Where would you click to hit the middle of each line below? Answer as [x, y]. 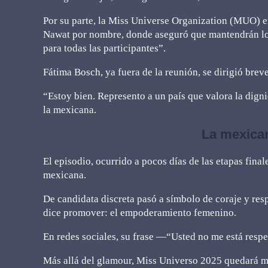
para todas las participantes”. [104, 48]
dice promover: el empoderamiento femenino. [140, 212]
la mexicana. [70, 109]
